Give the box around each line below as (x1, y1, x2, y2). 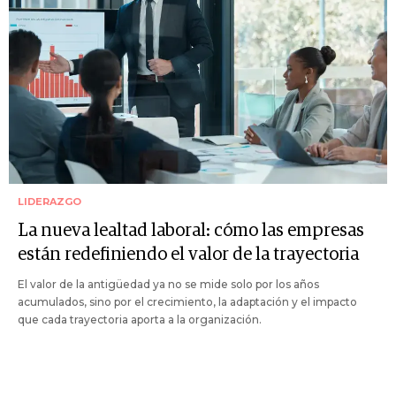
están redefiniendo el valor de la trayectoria (18, 245, 359, 263)
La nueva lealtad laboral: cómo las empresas (18, 221, 364, 240)
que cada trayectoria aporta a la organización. (18, 312, 262, 326)
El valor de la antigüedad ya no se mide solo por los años (18, 277, 319, 291)
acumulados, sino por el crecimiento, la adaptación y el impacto (18, 294, 357, 308)
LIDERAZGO (18, 194, 81, 208)
